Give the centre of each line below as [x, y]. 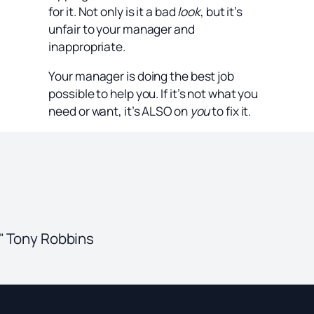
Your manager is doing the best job [141, 76]
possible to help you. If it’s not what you [153, 93]
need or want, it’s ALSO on [119, 111]
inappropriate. [87, 46]
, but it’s [222, 11]
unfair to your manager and [122, 29]
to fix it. [231, 111]
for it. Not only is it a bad [113, 11]
